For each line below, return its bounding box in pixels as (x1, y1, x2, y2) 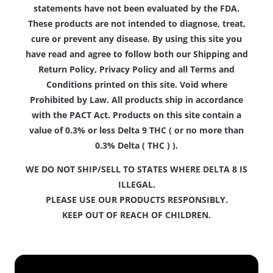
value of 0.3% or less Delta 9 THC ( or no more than (29, 124, 244, 136)
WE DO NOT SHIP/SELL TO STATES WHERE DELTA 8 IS (26, 163, 247, 175)
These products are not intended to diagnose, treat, (27, 17, 246, 29)
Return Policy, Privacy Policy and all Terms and (38, 63, 235, 75)
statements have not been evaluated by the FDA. (34, 2, 239, 14)
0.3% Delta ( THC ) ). (95, 139, 178, 151)
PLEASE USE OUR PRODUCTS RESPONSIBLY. (45, 193, 228, 205)
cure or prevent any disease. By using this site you (31, 32, 242, 44)
